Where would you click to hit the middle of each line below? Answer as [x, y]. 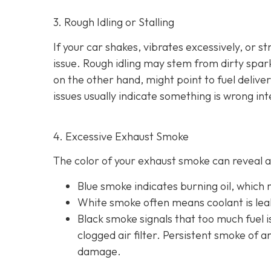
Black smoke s [111, 218]
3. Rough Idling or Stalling [114, 22]
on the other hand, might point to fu [140, 79]
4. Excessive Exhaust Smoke [121, 136]
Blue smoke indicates [129, 186]
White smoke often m [129, 202]
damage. [99, 251]
